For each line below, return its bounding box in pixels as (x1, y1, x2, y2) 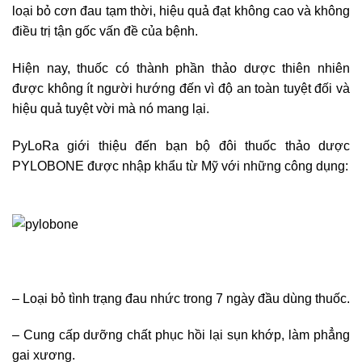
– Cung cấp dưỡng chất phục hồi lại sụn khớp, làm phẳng (12, 328, 350, 343)
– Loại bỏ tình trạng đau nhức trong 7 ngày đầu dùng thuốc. (12, 291, 350, 305)
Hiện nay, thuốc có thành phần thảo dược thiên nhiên (12, 61, 350, 76)
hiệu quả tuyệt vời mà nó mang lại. (12, 102, 213, 116)
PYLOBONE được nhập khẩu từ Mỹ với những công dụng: (12, 158, 348, 173)
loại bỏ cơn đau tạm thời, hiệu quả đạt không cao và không (12, 4, 350, 19)
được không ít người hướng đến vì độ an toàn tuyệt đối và (12, 82, 350, 96)
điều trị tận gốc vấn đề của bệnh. (12, 24, 198, 39)
